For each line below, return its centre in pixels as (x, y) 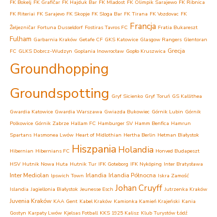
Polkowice (21, 123)
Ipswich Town (67, 176)
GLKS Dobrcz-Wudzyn (45, 51)
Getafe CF (91, 39)
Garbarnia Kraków (55, 39)
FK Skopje (78, 14)
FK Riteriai (22, 14)
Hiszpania (94, 149)
